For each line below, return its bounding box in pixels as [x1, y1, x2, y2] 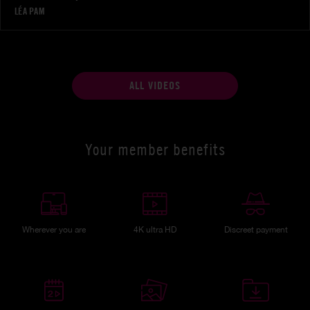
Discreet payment [224, 225, 288, 235]
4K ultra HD [133, 225, 176, 235]
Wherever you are [22, 225, 86, 235]
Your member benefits [84, 140, 226, 160]
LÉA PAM [15, 5, 45, 17]
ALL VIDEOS [129, 79, 181, 93]
